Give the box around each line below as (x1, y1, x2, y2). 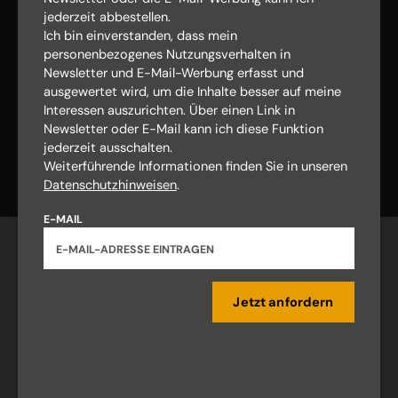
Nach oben (167, 133, 231, 149)
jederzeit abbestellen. (43, 9, 171, 27)
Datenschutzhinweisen (43, 177, 177, 195)
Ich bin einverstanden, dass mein (43, 28, 237, 45)
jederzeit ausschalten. (43, 139, 172, 157)
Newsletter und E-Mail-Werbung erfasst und (43, 65, 304, 83)
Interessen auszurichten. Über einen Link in (43, 102, 295, 120)
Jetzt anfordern (233, 293, 334, 311)
